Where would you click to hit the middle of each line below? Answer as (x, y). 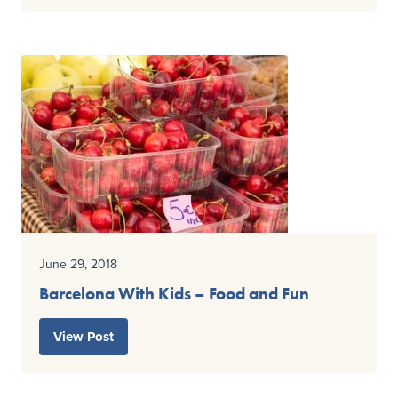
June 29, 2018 (78, 264)
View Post (84, 337)
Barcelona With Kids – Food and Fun (174, 294)
